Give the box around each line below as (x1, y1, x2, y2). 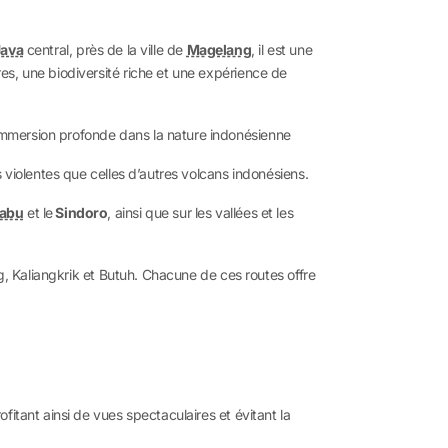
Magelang (186, 41, 252, 58)
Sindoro (52, 204, 108, 221)
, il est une (251, 41, 313, 58)
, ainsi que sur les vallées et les (107, 204, 294, 221)
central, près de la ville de (23, 41, 187, 58)
